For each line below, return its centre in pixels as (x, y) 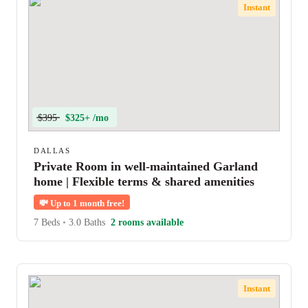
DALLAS (52, 151)
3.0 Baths (86, 222)
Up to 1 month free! (86, 203)
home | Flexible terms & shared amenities (144, 181)
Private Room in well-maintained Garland (146, 166)
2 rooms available (147, 222)
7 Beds (48, 222)
